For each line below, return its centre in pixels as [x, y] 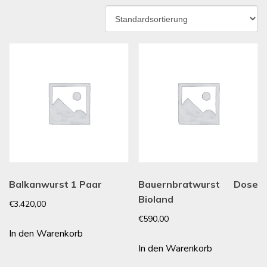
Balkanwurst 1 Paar [55, 184]
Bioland [156, 199]
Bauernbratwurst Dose [198, 184]
